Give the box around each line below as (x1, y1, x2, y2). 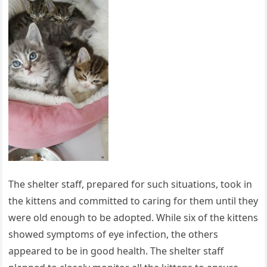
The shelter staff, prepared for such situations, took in (8, 177, 253, 191)
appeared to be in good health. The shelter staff (8, 244, 224, 257)
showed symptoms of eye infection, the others (8, 227, 219, 241)
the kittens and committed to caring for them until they (8, 194, 259, 207)
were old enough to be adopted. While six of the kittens (8, 210, 259, 224)
